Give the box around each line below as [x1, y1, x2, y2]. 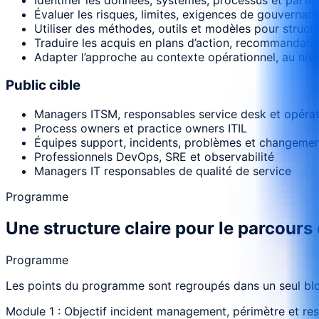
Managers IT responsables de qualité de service [34, 164, 291, 179]
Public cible [6, 77, 80, 94]
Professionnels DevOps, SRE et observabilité [34, 150, 274, 164]
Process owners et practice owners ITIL [34, 121, 247, 136]
